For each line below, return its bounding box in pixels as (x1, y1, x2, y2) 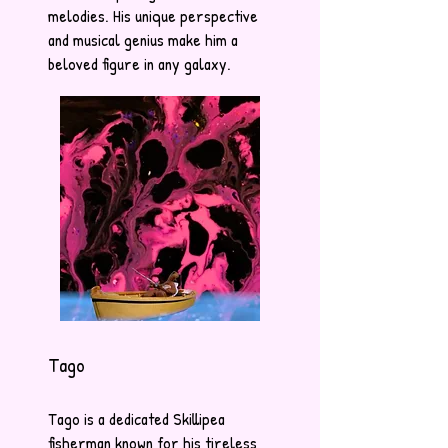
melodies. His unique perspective (48, 4, 258, 28)
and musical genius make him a (48, 28, 238, 52)
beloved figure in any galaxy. (48, 52, 231, 76)
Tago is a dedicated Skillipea (48, 407, 225, 431)
